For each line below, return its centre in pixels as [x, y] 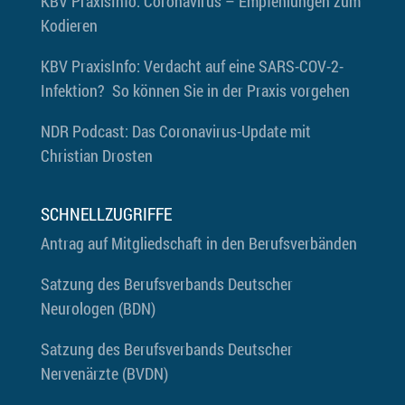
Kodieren [69, 25]
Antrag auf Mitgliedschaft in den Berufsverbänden [198, 244]
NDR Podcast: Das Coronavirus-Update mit [175, 131]
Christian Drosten [96, 155]
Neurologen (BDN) [98, 309]
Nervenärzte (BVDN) [104, 374]
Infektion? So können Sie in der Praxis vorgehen [195, 90]
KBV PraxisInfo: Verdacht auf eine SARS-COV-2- [192, 66]
